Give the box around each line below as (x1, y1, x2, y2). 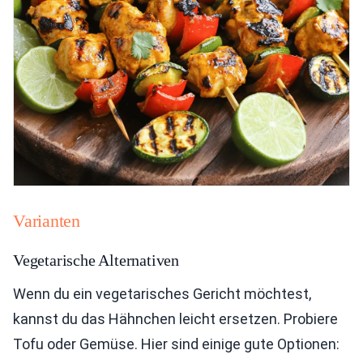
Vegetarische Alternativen (13, 251, 179, 269)
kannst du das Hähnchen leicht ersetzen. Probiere (13, 310, 338, 327)
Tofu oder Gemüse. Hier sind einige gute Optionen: (13, 335, 340, 352)
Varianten (13, 211, 81, 231)
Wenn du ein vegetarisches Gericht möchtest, (13, 285, 311, 302)
